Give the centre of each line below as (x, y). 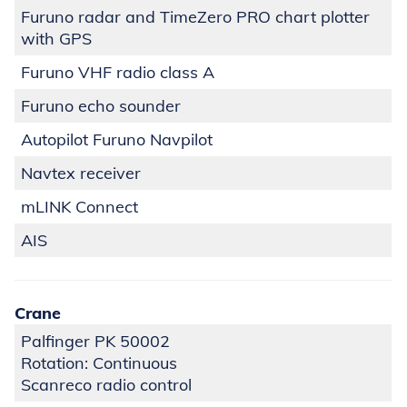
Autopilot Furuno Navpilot (117, 140)
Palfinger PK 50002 (95, 342)
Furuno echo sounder (101, 106)
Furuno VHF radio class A (118, 73)
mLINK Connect (79, 207)
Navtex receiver (81, 174)
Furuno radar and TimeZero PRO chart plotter (195, 17)
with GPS (56, 39)
